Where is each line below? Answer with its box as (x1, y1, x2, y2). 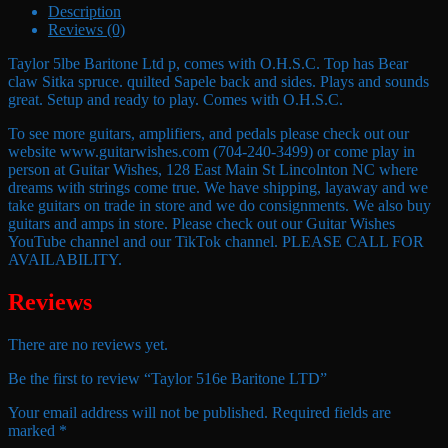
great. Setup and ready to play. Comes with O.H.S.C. (8, 91, 343, 109)
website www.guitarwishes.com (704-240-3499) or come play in (8, 143, 415, 161)
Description (48, 3, 121, 21)
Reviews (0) (48, 21, 125, 39)
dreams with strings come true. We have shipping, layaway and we (8, 179, 428, 197)
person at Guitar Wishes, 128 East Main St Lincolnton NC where (8, 161, 418, 179)
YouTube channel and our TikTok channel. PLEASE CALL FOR (8, 233, 424, 251)
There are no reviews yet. (8, 336, 168, 354)
